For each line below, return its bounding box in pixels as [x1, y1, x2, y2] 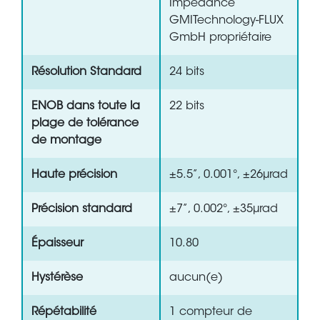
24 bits [169, 66, 204, 79]
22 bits [169, 101, 204, 113]
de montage [31, 135, 101, 147]
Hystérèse [31, 272, 83, 284]
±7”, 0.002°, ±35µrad [169, 204, 278, 216]
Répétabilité [31, 306, 96, 319]
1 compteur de [169, 306, 252, 319]
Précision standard [31, 204, 132, 216]
